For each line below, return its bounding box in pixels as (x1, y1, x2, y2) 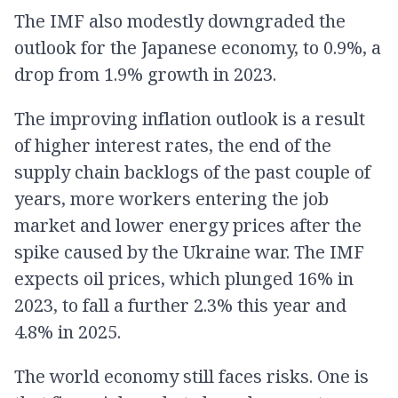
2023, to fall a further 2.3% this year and (14, 293, 346, 317)
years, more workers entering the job (14, 187, 329, 211)
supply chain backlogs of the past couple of (14, 160, 370, 184)
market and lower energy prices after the (14, 213, 362, 237)
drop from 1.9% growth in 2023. (14, 62, 276, 86)
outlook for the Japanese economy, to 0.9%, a (14, 36, 381, 60)
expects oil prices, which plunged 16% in (14, 267, 354, 291)
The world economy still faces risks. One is (14, 364, 369, 388)
